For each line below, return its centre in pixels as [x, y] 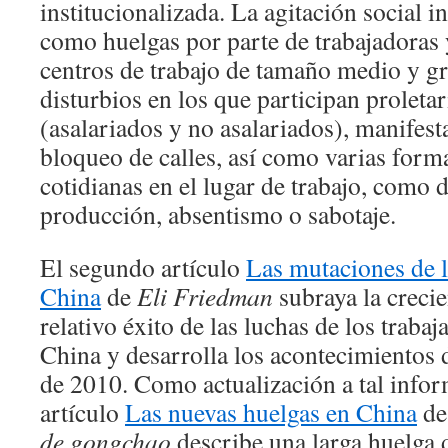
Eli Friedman [205, 296]
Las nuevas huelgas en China [271, 412]
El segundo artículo [143, 267]
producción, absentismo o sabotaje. [218, 214]
